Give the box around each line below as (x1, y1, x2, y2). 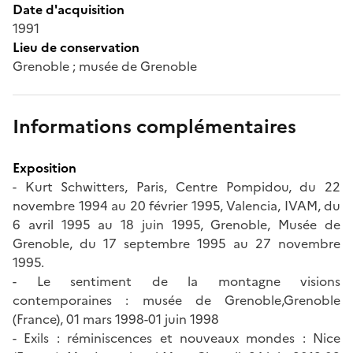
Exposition (13, 158, 76, 177)
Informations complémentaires (13, 112, 296, 141)
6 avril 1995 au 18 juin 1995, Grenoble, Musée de (13, 214, 340, 234)
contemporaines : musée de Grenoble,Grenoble (13, 290, 340, 310)
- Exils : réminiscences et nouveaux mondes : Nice (13, 328, 340, 347)
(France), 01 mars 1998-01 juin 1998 (13, 309, 219, 329)
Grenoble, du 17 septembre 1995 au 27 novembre (13, 233, 340, 253)
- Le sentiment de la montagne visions (13, 271, 340, 291)
